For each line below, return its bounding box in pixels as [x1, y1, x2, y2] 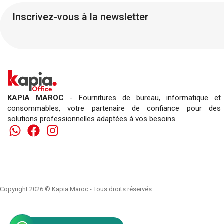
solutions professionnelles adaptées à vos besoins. [7, 114, 177, 123]
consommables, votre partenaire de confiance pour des [7, 103, 221, 113]
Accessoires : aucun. [35, 35, 138, 48]
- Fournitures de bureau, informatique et [70, 93, 221, 102]
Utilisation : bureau [40, 15, 133, 28]
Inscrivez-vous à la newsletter [12, 11, 148, 23]
